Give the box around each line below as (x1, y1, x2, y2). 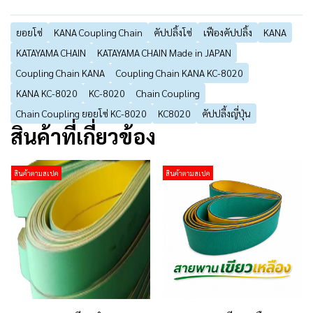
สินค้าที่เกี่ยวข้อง (10, 122, 156, 150)
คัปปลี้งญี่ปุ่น (202, 107, 251, 119)
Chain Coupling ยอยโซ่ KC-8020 (16, 107, 147, 119)
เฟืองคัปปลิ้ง (203, 26, 252, 38)
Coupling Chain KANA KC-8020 (116, 66, 243, 79)
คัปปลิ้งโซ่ (154, 26, 192, 38)
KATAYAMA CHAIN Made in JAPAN (97, 46, 231, 59)
